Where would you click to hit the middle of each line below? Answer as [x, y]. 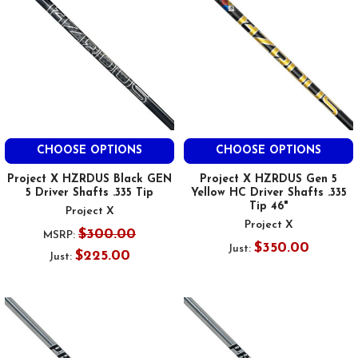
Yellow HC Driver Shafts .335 [268, 193]
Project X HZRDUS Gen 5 [268, 179]
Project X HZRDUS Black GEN [89, 179]
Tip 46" [268, 206]
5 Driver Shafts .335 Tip [89, 193]
